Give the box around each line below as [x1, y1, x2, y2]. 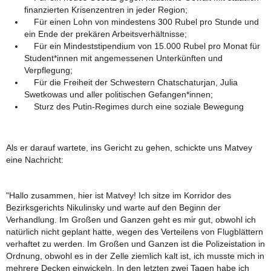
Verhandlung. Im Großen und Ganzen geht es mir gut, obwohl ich [6, 215, 256, 225]
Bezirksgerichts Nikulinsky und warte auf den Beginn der [6, 203, 221, 213]
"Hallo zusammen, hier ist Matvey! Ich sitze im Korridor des [6, 191, 231, 201]
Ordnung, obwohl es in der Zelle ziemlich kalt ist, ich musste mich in [6, 251, 264, 261]
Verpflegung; [24, 65, 73, 75]
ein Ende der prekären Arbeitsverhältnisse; [24, 28, 187, 39]
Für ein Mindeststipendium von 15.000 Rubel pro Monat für [24, 41, 260, 51]
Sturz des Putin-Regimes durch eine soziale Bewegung [24, 101, 244, 111]
